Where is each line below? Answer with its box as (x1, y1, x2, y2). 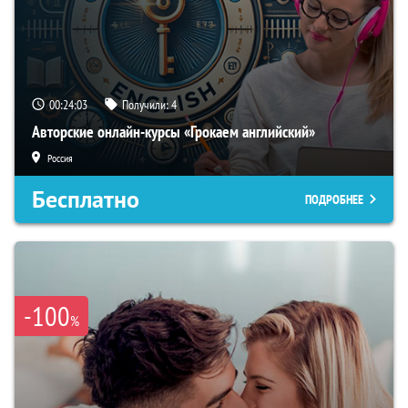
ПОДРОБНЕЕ (305, 191, 363, 209)
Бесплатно (32, 184, 139, 216)
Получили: (122, 97, 171, 114)
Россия (47, 151, 73, 166)
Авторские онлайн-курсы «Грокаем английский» (32, 121, 315, 143)
